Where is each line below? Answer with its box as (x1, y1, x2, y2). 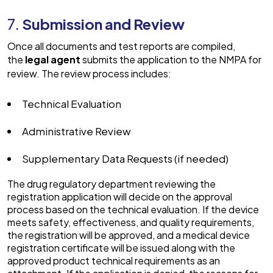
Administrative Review (22, 124, 133, 138)
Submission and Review (22, 15, 185, 34)
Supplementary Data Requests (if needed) (22, 152, 230, 166)
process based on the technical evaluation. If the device (7, 203, 259, 216)
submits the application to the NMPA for (80, 53, 261, 66)
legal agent (25, 53, 80, 66)
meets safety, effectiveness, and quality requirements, (7, 216, 254, 229)
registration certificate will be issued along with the (7, 241, 235, 255)
